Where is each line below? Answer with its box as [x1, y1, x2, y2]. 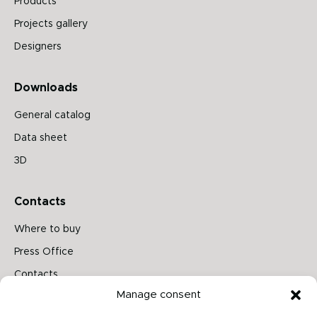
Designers [14, 42, 62, 52]
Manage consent [116, 289, 201, 300]
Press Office [14, 247, 74, 258]
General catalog [14, 110, 91, 121]
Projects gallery [14, 19, 88, 30]
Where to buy [14, 224, 81, 235]
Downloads [14, 82, 78, 94]
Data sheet [14, 133, 67, 144]
